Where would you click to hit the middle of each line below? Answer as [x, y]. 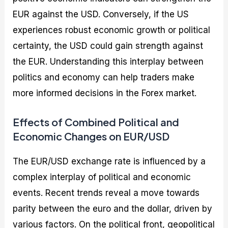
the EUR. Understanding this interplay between [108, 62]
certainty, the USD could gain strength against [108, 46]
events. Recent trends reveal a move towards [106, 193]
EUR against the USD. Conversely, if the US [101, 15]
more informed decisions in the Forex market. [105, 93]
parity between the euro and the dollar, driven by [113, 209]
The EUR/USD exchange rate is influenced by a [109, 162]
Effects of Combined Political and [96, 122]
